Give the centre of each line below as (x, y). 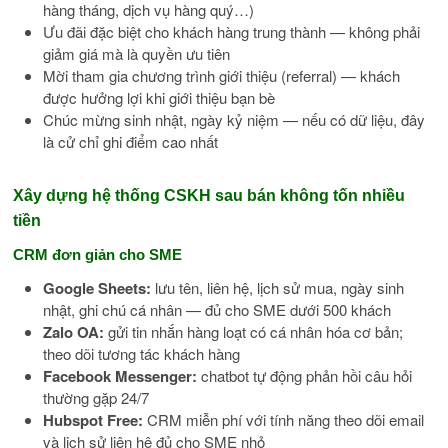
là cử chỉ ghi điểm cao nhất (131, 141)
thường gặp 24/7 (96, 397)
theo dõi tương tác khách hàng (142, 353)
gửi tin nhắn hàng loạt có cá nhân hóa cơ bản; (254, 331)
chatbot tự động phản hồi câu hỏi (305, 375)
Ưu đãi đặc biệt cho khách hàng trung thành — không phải (232, 31)
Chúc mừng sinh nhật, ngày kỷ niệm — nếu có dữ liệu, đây (234, 119)
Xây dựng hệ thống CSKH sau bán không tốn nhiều (209, 195)
